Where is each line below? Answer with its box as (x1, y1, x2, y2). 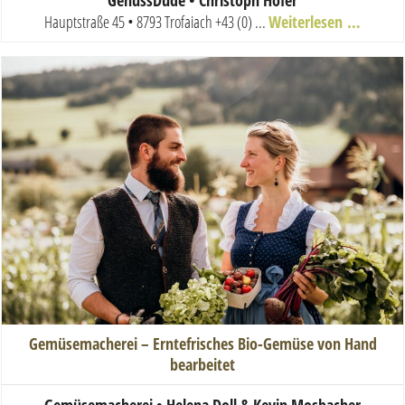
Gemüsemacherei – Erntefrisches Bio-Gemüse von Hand (28, 333, 377, 355)
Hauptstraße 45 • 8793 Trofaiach (44, 10, 212, 33)
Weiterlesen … (268, 10, 361, 33)
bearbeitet (170, 353, 235, 376)
